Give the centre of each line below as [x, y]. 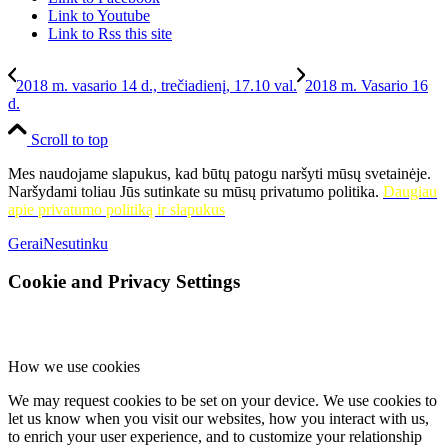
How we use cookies [74, 367]
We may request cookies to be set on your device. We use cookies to [222, 401]
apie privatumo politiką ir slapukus [116, 209]
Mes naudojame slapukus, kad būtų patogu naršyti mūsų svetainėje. [219, 173]
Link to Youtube [99, 15]
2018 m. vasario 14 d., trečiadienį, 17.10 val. [156, 85]
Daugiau [410, 191]
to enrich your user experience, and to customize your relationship [215, 437]
